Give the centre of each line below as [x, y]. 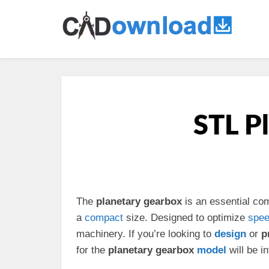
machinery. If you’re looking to [145, 234]
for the [92, 250]
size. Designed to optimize [186, 218]
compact [104, 218]
